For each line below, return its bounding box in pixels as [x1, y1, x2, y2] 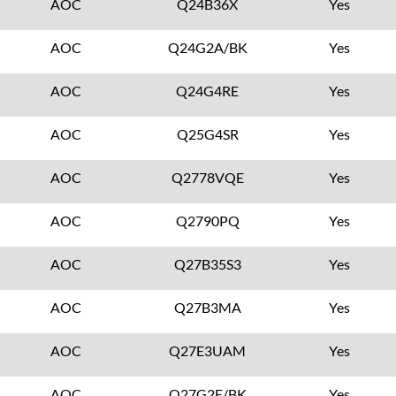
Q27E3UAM [169, 342, 247, 359]
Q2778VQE [171, 169, 244, 186]
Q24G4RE [176, 82, 240, 99]
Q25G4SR [176, 126, 239, 142]
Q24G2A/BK [167, 39, 247, 56]
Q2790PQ [175, 212, 240, 229]
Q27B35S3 [173, 255, 241, 272]
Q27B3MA [173, 299, 241, 316]
